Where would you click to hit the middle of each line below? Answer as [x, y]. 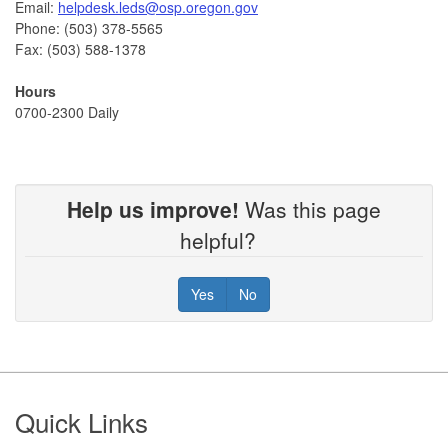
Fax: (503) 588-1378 [80, 48]
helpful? [224, 239]
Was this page [310, 208]
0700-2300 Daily [67, 111]
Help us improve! [153, 208]
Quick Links [81, 421]
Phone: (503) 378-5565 [89, 27]
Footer [57, 403]
